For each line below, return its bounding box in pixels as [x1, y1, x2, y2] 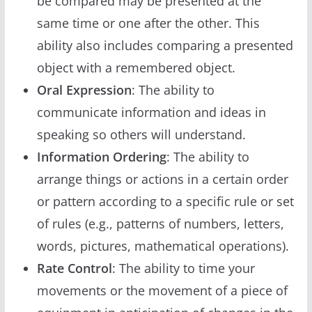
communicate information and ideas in [36, 103, 266, 120]
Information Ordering [36, 148, 166, 165]
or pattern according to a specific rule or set [36, 192, 294, 210]
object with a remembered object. [36, 58, 235, 76]
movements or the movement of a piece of [36, 281, 288, 299]
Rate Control [36, 259, 112, 276]
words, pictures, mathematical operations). [36, 237, 289, 254]
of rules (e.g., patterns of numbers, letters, [36, 214, 284, 232]
